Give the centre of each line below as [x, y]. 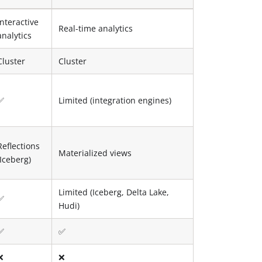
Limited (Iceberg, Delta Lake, [114, 192]
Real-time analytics [96, 28]
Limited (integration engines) [115, 100]
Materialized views [95, 153]
